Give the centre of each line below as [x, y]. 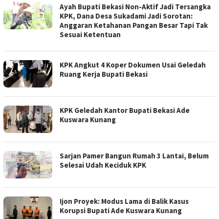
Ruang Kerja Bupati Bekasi [104, 74]
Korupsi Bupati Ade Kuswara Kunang [121, 211]
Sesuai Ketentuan [90, 35]
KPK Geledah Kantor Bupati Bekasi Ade [125, 110]
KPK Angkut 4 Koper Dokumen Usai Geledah [133, 65]
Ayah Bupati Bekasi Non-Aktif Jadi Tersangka [135, 7]
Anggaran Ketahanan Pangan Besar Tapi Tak [134, 25]
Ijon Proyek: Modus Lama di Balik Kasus [124, 201]
